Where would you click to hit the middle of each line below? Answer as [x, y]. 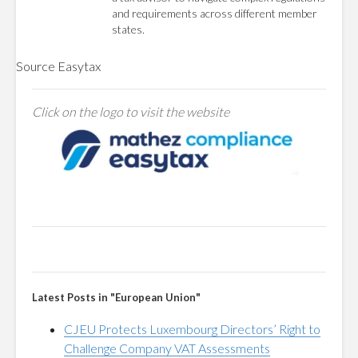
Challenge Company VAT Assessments [167, 348]
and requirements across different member [215, 13]
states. [128, 29]
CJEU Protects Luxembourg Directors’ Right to [192, 329]
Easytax [79, 66]
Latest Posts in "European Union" [116, 297]
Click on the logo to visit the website [131, 111]
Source [37, 66]
